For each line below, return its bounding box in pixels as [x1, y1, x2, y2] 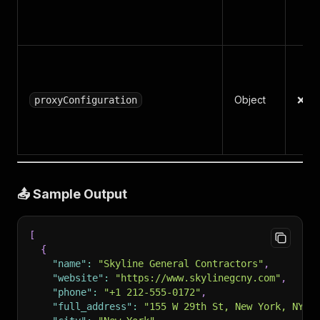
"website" [52, 272, 104, 284]
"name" [52, 258, 86, 269]
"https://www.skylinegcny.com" [115, 272, 281, 284]
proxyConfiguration [34, 94, 137, 106]
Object [234, 94, 266, 106]
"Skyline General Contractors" [98, 258, 264, 269]
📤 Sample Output [17, 186, 127, 201]
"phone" [52, 286, 92, 298]
